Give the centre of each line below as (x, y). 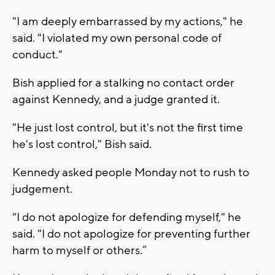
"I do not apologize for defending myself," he (127, 217)
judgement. (42, 189)
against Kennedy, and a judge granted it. (116, 99)
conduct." (37, 54)
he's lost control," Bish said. (82, 144)
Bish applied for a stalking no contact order (123, 83)
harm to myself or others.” (79, 250)
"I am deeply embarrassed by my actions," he (128, 21)
